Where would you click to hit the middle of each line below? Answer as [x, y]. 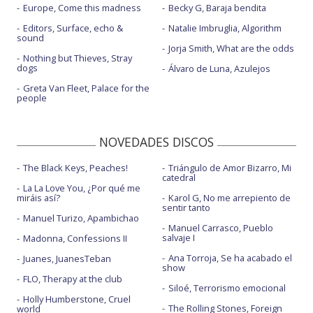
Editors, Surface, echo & [73, 28]
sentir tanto [186, 208]
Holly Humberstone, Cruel [77, 299]
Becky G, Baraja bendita [217, 8]
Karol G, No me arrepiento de [229, 198]
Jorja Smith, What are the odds [231, 48]
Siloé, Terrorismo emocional [227, 288]
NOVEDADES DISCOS [156, 142]
